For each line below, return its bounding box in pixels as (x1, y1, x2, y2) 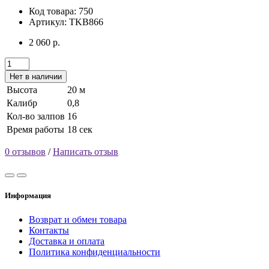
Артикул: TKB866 (29, 17, 103, 28)
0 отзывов (5, 147, 46, 157)
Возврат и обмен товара (29, 214, 127, 225)
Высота (7, 85, 37, 95)
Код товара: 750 (29, 6, 93, 17)
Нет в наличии (10, 72, 62, 82)
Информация (5, 191, 51, 201)
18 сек (67, 124, 92, 135)
